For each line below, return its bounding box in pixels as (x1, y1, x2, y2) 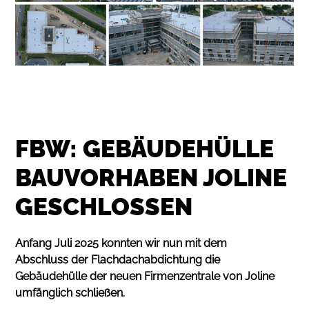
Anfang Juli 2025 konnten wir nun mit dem (15, 236, 228, 250)
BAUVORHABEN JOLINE (15, 163, 288, 192)
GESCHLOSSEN (15, 192, 193, 221)
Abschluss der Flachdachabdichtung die (15, 252, 221, 266)
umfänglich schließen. (15, 286, 126, 299)
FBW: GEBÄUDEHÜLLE (15, 134, 275, 163)
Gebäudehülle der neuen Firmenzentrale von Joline (15, 269, 275, 283)
